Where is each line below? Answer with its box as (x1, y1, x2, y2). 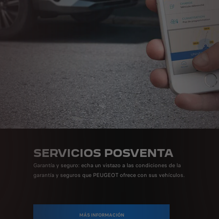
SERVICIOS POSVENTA (33, 146, 174, 160)
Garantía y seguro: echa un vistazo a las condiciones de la (33, 161, 181, 170)
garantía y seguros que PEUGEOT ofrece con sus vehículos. (33, 171, 185, 179)
